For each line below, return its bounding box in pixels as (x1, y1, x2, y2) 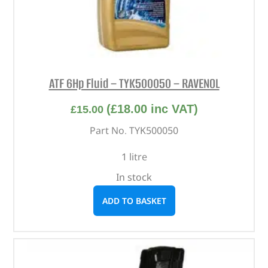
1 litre (121, 150, 147, 164)
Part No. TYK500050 (90, 124, 178, 138)
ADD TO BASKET (102, 195, 166, 207)
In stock (116, 170, 152, 184)
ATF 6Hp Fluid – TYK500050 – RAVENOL (48, 74, 220, 93)
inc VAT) (147, 102, 198, 116)
